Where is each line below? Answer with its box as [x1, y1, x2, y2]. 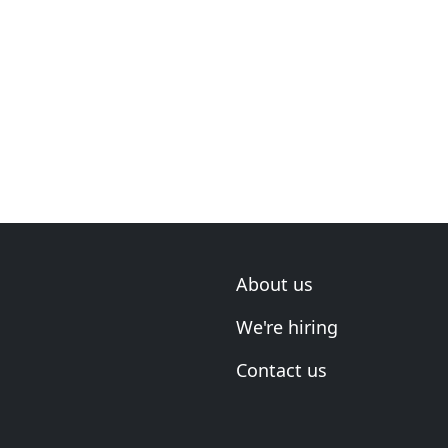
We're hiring [236, 315, 338, 339]
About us [236, 272, 313, 296]
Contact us [236, 358, 327, 382]
